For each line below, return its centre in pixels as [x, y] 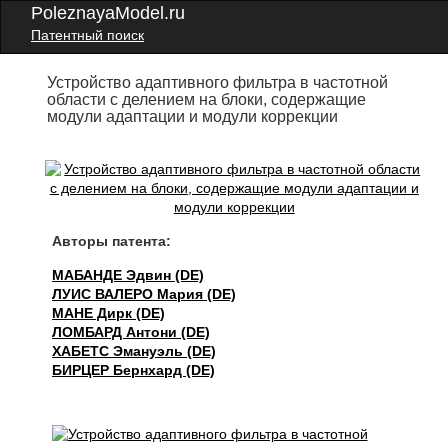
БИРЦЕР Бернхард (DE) [134, 370]
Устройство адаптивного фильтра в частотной [218, 82]
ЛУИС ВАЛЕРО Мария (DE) [144, 294]
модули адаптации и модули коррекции [193, 116]
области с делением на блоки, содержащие [207, 99]
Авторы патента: [112, 241]
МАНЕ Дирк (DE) [109, 313]
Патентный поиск [87, 35]
